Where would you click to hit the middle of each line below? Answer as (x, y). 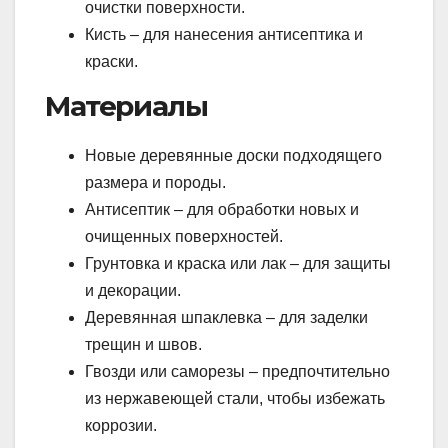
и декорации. (133, 290)
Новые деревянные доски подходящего (233, 155)
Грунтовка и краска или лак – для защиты (238, 263)
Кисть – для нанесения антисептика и (224, 35)
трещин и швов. (143, 344)
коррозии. (121, 425)
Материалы (126, 106)
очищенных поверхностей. (184, 236)
